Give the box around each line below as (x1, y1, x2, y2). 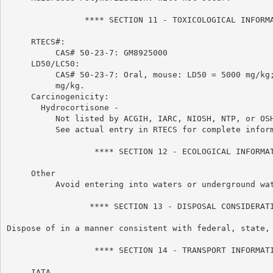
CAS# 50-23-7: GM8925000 (6, 48, 168, 57)
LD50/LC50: (6, 58, 80, 68)
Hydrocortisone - (6, 102, 119, 112)
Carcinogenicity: (6, 91, 109, 101)
